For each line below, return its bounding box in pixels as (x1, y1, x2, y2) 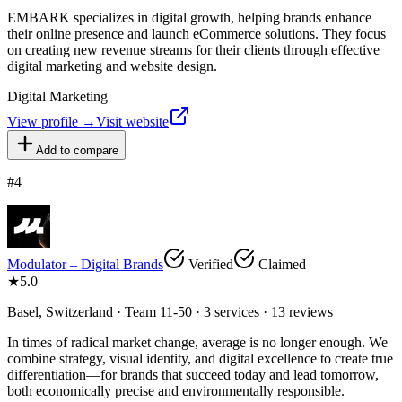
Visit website (96, 113, 169, 129)
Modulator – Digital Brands (7, 256, 163, 272)
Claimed (255, 256, 306, 272)
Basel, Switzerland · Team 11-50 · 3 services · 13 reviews (7, 303, 333, 319)
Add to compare (36, 143, 118, 157)
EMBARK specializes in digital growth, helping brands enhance (7, 9, 371, 25)
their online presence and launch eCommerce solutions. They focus (7, 25, 386, 41)
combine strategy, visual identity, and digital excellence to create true (7, 350, 393, 366)
